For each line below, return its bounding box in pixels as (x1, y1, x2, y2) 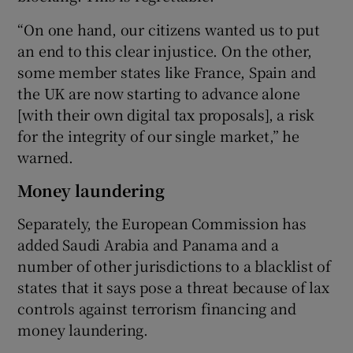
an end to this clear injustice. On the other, (17, 39, 312, 61)
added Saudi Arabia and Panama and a (17, 233, 279, 255)
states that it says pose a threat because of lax (17, 276, 329, 297)
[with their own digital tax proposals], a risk (17, 103, 315, 124)
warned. (17, 146, 74, 167)
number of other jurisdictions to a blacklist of (17, 255, 332, 276)
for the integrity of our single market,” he (17, 124, 299, 146)
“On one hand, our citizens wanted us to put (17, 18, 320, 39)
